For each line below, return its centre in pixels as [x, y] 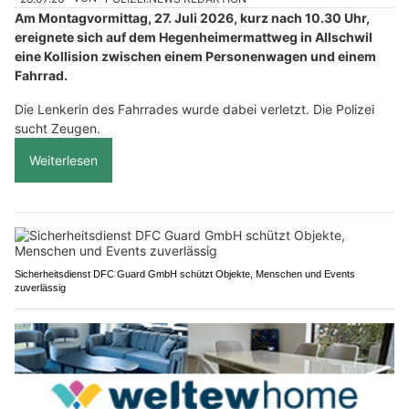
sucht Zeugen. [58, 128]
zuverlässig [40, 287]
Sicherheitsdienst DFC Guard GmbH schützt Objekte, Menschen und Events [185, 273]
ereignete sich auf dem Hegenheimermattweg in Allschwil [194, 37]
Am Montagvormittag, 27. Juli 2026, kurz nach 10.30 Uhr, [192, 17]
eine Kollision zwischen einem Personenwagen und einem [195, 56]
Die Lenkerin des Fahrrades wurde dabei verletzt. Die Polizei [194, 109]
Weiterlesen [63, 160]
